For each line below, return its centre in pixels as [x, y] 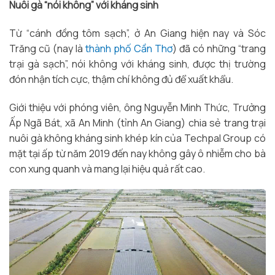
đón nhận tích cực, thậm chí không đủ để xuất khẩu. [121, 79]
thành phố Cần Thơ [129, 48]
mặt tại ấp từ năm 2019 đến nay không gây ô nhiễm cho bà [137, 153]
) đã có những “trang [219, 48]
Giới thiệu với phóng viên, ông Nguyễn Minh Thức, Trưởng [137, 107]
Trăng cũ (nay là [48, 48]
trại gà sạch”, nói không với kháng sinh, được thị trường [137, 64]
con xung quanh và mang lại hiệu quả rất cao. [107, 168]
